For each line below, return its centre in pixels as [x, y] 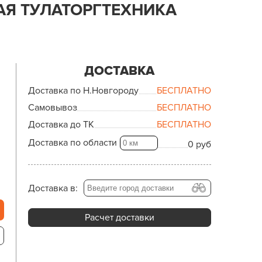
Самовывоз [52, 108]
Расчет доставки [119, 218]
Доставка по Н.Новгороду [83, 91]
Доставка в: [53, 188]
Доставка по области [72, 143]
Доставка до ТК [61, 125]
